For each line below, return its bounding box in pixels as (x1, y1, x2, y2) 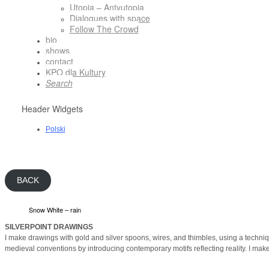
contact (45, 55, 73, 67)
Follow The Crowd (69, 22, 139, 35)
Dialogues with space (69, 11, 150, 24)
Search (45, 76, 73, 89)
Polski (45, 124, 65, 133)
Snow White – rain (29, 204, 81, 214)
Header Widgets (21, 102, 83, 115)
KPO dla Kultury (45, 65, 106, 78)
